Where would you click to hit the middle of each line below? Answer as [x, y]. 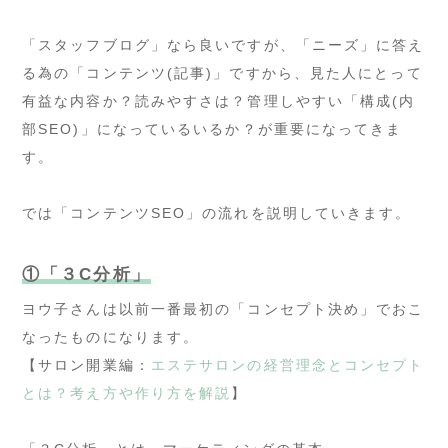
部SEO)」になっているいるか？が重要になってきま [212, 128]
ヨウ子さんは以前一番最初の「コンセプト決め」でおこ [223, 308]
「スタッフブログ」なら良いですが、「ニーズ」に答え [223, 44]
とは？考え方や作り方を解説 [127, 392]
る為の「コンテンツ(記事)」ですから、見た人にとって [222, 72]
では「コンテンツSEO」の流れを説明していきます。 [217, 212]
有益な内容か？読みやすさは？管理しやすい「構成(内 [219, 100]
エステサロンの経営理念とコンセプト [287, 364]
